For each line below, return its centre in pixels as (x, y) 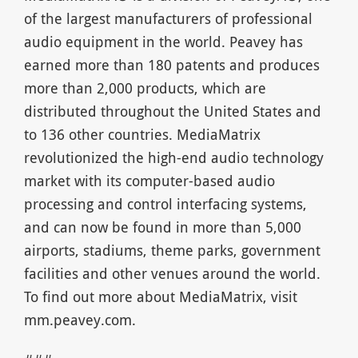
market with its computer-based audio (149, 180)
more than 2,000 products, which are (145, 88)
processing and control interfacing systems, (165, 203)
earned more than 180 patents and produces (171, 64)
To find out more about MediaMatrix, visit (160, 296)
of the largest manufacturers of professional (168, 18)
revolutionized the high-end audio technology (173, 157)
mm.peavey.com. (80, 319)
